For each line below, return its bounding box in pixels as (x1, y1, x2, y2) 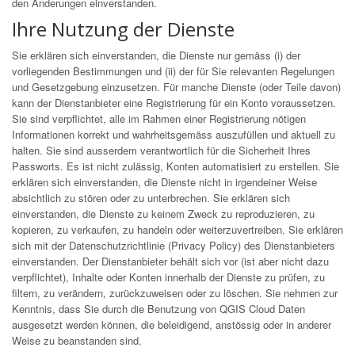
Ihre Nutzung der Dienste (12, 16, 235, 42)
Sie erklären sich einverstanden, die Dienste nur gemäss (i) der (12, 48, 300, 63)
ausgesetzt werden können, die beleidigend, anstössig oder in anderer (12, 317, 331, 332)
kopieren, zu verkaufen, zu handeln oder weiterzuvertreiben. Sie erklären (12, 222, 343, 237)
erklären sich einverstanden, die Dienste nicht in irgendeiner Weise (12, 174, 317, 189)
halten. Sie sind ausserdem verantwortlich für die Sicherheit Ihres (12, 143, 311, 158)
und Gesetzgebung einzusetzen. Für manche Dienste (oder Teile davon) (12, 79, 341, 94)
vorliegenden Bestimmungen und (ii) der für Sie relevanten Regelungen (12, 63, 334, 78)
